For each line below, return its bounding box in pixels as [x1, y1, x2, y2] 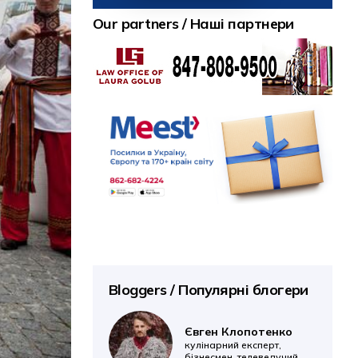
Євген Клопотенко [185, 324, 292, 339]
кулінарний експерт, [185, 338, 281, 351]
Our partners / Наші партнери [93, 14, 294, 33]
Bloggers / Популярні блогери [109, 280, 308, 300]
